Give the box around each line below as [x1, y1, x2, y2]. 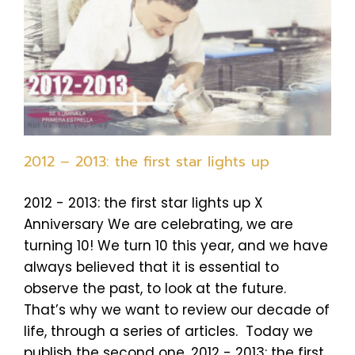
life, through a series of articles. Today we [24, 322, 313, 342]
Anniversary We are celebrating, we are [24, 215, 293, 235]
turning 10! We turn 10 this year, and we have [24, 236, 328, 256]
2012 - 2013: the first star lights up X [24, 193, 263, 213]
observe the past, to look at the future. [24, 279, 286, 299]
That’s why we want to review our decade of [24, 300, 330, 320]
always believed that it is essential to [24, 258, 279, 277]
